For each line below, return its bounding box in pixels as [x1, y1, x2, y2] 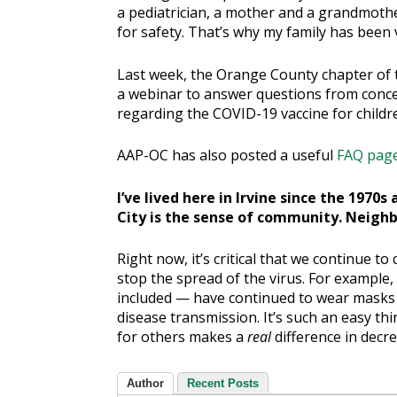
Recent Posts [187, 377, 259, 391]
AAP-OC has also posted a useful [117, 145, 337, 166]
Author [127, 377, 164, 391]
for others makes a [117, 327, 247, 347]
